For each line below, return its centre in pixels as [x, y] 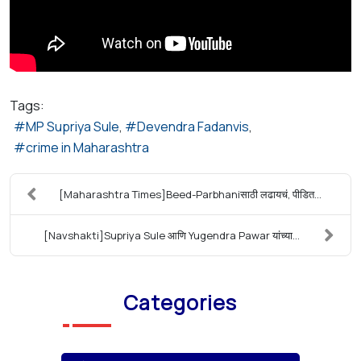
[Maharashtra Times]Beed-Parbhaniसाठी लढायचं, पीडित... [190, 194]
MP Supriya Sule [73, 126]
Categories [180, 302]
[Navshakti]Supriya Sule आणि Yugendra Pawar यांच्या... [171, 235]
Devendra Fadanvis [193, 126]
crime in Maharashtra [87, 147]
